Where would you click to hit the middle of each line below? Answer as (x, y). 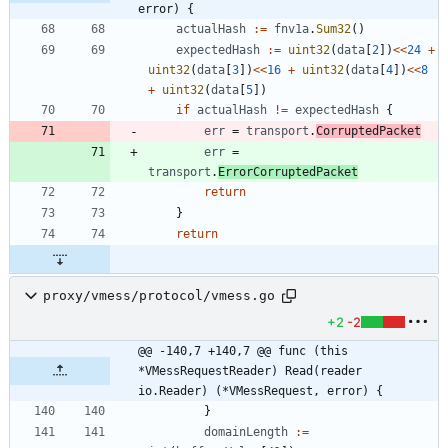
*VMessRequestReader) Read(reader (250, 370)
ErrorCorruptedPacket (288, 171)
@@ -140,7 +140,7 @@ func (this (243, 350)
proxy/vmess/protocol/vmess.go (159, 296)
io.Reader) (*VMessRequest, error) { (260, 390)
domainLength (246, 431)
